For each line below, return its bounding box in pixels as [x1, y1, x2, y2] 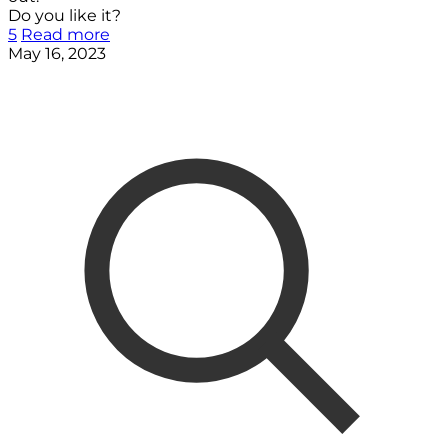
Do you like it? [8, 5, 121, 25]
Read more [21, 24, 110, 44]
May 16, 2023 [8, 43, 106, 63]
